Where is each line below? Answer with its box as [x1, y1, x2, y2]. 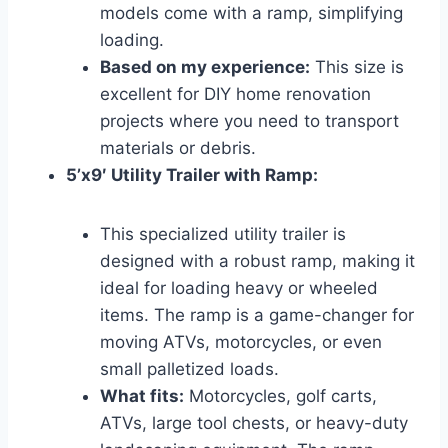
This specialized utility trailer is [100, 223, 346, 244]
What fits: [100, 385, 184, 406]
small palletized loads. [100, 358, 279, 379]
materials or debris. [100, 137, 256, 158]
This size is [310, 56, 404, 77]
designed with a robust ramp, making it [100, 250, 415, 271]
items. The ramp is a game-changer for [100, 304, 414, 325]
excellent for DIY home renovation [100, 83, 371, 104]
